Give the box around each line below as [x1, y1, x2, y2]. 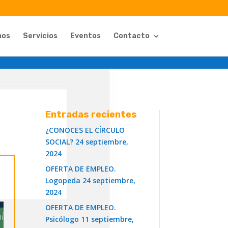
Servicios [22, 32, 58, 40]
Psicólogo [45, 214, 79, 224]
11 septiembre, [81, 214, 134, 224]
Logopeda [45, 175, 81, 185]
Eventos [70, 32, 101, 40]
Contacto [113, 32, 150, 40]
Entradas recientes [45, 108, 137, 120]
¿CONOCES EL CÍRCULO [45, 125, 125, 135]
